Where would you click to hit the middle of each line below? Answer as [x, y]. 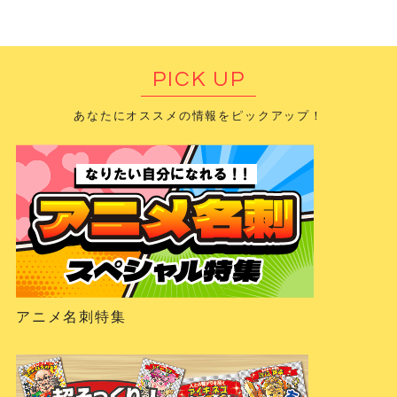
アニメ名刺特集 [71, 316]
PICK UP [198, 79]
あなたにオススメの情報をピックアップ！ [198, 115]
